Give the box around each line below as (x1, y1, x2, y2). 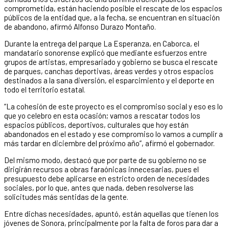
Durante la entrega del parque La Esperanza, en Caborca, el (4, 38, 199, 48)
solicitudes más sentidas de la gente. (4, 192, 128, 201)
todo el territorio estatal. (4, 84, 85, 94)
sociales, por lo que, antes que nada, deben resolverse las (4, 182, 194, 192)
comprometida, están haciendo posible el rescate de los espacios (4, 3, 222, 13)
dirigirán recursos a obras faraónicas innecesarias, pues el (4, 164, 199, 174)
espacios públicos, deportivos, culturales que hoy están (4, 120, 189, 129)
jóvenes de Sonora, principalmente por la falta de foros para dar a (4, 218, 218, 227)
